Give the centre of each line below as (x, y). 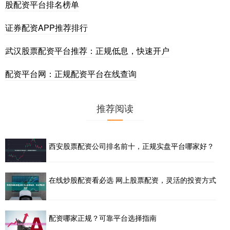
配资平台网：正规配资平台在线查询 (71, 74)
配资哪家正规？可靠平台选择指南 (103, 217)
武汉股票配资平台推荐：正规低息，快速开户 (87, 51)
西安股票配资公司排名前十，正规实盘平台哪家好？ (131, 146)
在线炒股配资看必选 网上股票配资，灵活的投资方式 (132, 180)
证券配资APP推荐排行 (46, 28)
